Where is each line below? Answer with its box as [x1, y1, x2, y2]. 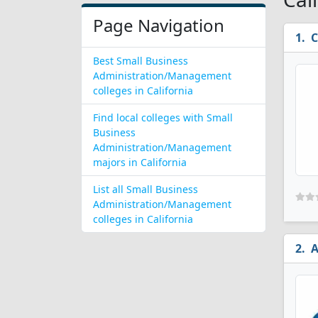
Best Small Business [93, 54, 188, 67]
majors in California [93, 155, 187, 169]
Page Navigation [93, 13, 224, 37]
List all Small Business [93, 182, 198, 196]
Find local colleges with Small [93, 111, 233, 124]
